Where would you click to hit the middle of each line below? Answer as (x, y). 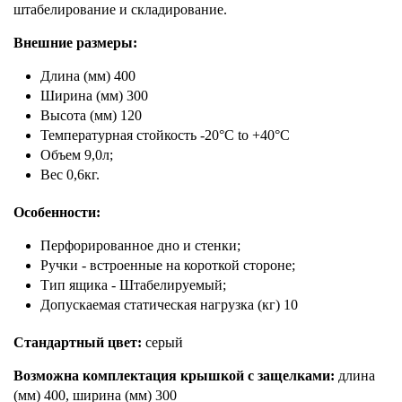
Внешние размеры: (75, 43)
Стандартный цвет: (78, 342)
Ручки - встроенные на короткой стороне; (168, 265)
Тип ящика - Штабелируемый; (133, 285)
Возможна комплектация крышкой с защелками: (176, 376)
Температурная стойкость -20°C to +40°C (165, 135)
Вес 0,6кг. (70, 175)
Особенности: (57, 212)
